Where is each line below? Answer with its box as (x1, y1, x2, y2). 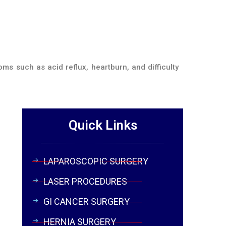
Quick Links (68, 118, 137, 133)
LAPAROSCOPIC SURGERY (43, 156, 149, 166)
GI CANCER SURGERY (43, 196, 130, 207)
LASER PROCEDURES (43, 176, 128, 187)
